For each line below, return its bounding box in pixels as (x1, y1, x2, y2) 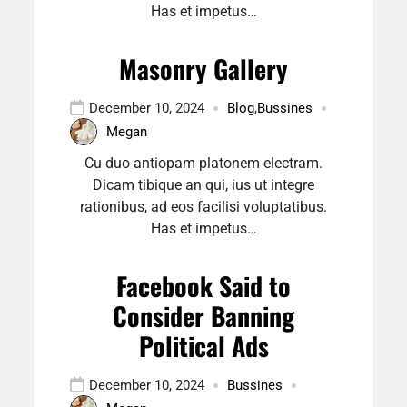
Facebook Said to (116, 267, 291, 304)
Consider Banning (113, 297, 294, 334)
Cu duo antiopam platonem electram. (84, 154, 323, 172)
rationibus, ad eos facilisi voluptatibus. (80, 198, 327, 215)
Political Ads (138, 327, 269, 364)
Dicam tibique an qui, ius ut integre (93, 176, 314, 194)
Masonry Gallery (119, 50, 288, 87)
